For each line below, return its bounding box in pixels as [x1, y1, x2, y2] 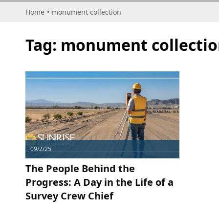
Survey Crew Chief [25, 189, 113, 202]
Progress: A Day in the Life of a [25, 175, 174, 189]
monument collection [52, 7, 121, 17]
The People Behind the [25, 162, 135, 175]
